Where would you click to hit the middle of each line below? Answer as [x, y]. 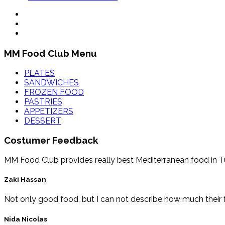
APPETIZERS [49, 111]
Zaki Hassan [25, 180]
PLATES [39, 73]
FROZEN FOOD [54, 92]
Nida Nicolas [26, 219]
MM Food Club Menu [50, 53]
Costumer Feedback [51, 140]
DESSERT [43, 121]
